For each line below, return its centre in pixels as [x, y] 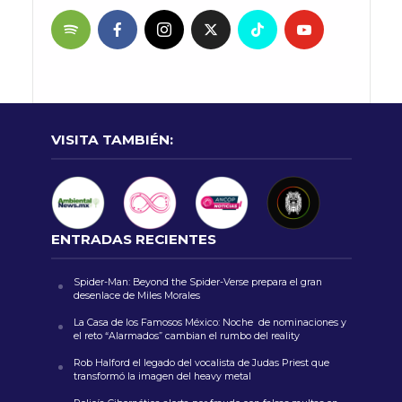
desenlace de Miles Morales [138, 295]
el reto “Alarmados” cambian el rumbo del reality [188, 336]
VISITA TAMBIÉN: [112, 139]
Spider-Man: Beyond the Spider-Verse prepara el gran [197, 282]
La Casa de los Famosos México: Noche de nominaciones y [210, 322]
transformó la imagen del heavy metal [163, 376]
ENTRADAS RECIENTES [133, 239]
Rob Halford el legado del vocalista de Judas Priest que [201, 363]
